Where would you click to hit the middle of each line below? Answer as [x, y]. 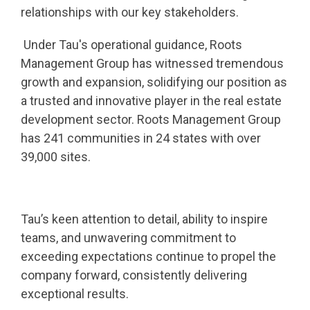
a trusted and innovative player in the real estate [151, 101]
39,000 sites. [56, 157]
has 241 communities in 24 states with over [141, 138]
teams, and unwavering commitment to [128, 238]
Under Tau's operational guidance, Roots [131, 45]
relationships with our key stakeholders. [131, 12]
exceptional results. [76, 294]
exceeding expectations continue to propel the [148, 256]
